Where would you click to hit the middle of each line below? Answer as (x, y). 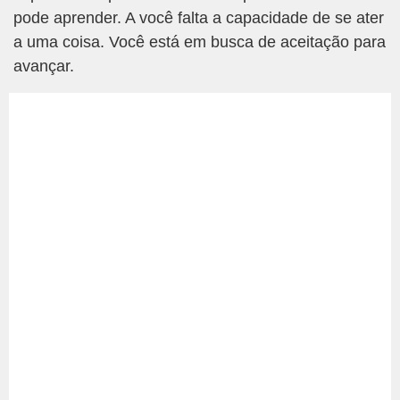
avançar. (44, 66)
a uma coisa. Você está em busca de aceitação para (200, 42)
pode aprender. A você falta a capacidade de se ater (199, 18)
